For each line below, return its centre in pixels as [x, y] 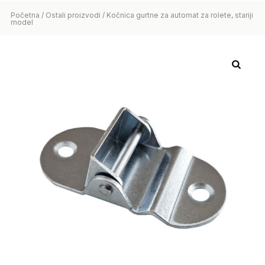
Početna [25, 15]
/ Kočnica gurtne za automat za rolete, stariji [177, 15]
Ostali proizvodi [73, 15]
